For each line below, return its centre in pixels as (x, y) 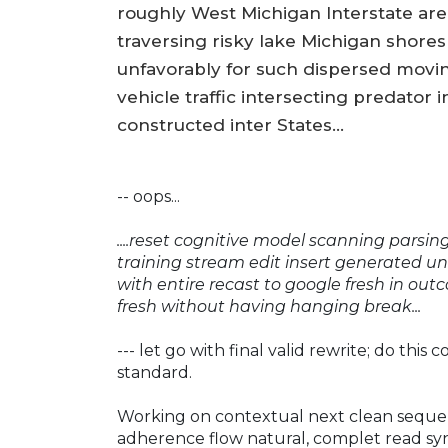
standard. (154, 373)
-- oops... (148, 197)
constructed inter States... (230, 124)
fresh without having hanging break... (269, 307)
